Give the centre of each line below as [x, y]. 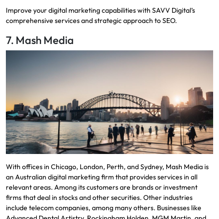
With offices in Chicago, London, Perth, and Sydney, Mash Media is [107, 166]
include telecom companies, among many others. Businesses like [104, 208]
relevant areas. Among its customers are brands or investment [102, 187]
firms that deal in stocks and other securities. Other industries [99, 197]
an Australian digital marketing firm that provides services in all [102, 177]
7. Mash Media [40, 40]
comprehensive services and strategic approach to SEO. [91, 20]
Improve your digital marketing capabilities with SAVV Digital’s [100, 10]
